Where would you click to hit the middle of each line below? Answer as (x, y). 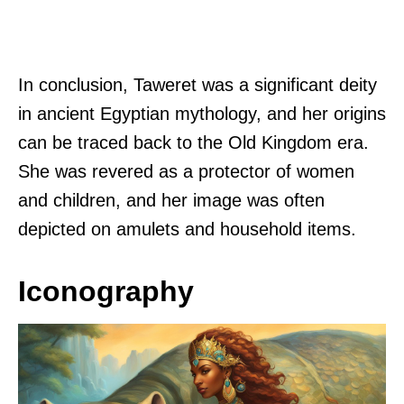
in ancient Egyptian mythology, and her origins (202, 114)
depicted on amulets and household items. (187, 230)
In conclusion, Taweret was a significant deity (197, 85)
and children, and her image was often (171, 201)
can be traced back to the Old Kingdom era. (193, 143)
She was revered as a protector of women (186, 172)
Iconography (106, 292)
